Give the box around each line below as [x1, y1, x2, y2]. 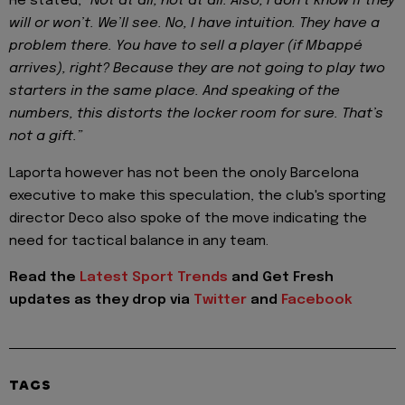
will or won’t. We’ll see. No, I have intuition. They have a [9, 16, 380, 32]
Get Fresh [262, 270, 334, 286]
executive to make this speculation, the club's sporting [9, 188, 386, 203]
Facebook [281, 293, 353, 308]
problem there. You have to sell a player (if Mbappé [9, 39, 363, 54]
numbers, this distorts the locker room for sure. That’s [9, 107, 383, 122]
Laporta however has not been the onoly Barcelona [9, 165, 359, 181]
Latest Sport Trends [80, 270, 231, 286]
